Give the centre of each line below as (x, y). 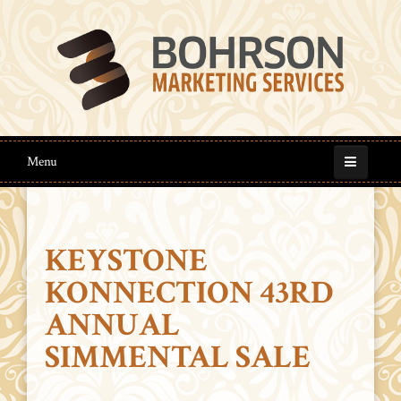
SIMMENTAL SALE (178, 358)
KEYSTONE (126, 261)
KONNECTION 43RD (189, 293)
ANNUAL (112, 325)
